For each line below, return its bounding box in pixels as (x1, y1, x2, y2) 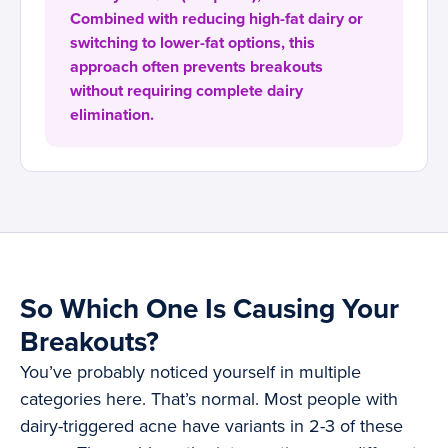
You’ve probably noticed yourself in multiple (20, 361, 361, 384)
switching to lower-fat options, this (70, 33, 315, 54)
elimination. (70, 105, 154, 126)
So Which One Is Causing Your (20, 292, 399, 327)
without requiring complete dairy (70, 81, 303, 102)
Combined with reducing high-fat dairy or (70, 9, 363, 30)
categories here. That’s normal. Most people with (20, 388, 398, 411)
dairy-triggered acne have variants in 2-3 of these (20, 415, 403, 438)
